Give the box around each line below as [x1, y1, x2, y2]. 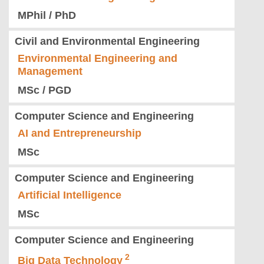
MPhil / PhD [18, 9, 76, 22]
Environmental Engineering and [18, 52, 177, 65]
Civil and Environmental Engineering [15, 35, 200, 48]
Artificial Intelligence [18, 189, 121, 202]
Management [18, 65, 82, 78]
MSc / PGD [18, 84, 71, 97]
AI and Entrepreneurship [18, 127, 141, 140]
